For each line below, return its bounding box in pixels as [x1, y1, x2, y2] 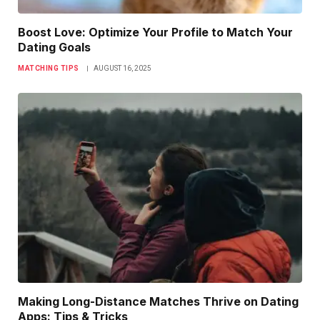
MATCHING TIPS [18, 64, 79, 73]
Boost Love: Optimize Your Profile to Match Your [18, 25, 293, 40]
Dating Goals [18, 40, 91, 55]
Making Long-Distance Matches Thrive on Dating [18, 294, 299, 309]
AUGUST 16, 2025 [93, 64, 151, 73]
